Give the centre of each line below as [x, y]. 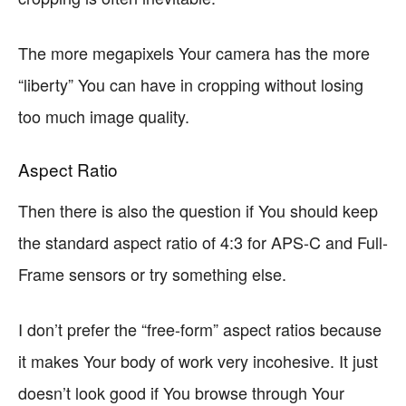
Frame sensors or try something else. [152, 274]
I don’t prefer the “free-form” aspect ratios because [200, 329]
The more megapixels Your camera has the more [194, 53]
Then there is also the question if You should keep [198, 210]
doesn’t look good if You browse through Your [181, 392]
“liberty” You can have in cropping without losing [191, 84]
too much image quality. [104, 116]
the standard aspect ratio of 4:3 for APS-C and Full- [203, 242]
